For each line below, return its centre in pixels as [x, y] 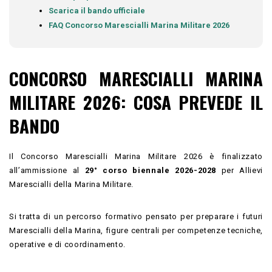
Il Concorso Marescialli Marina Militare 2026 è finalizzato [136, 156]
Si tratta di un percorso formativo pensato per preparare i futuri [136, 216]
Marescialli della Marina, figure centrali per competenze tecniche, [136, 230]
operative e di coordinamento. [67, 244]
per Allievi [240, 170]
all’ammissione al [47, 170]
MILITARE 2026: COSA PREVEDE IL [136, 101]
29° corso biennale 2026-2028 [151, 170]
